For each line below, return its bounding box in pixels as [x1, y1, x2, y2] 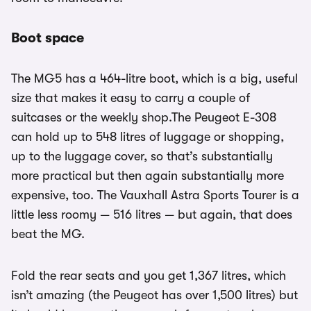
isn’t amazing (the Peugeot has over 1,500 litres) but [11, 288, 298, 303]
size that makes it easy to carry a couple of [11, 91, 250, 106]
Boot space [11, 30, 84, 47]
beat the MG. [11, 227, 85, 242]
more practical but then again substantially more [11, 169, 284, 183]
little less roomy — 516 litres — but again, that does [11, 208, 292, 222]
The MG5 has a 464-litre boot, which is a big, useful [11, 72, 298, 86]
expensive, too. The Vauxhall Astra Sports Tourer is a [11, 188, 299, 203]
